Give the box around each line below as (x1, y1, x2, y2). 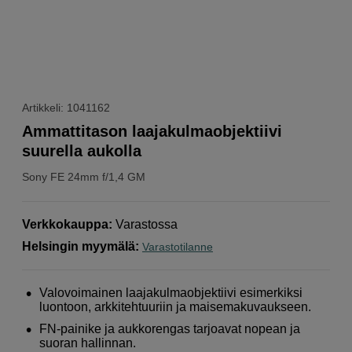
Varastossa (115, 217, 178, 231)
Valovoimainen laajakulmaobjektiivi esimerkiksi (39, 285, 303, 299)
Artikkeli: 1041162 (22, 101, 110, 114)
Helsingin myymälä (22, 239, 135, 253)
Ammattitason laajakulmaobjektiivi (22, 122, 282, 140)
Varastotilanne (142, 240, 213, 253)
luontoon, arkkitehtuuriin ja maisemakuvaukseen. (39, 299, 312, 313)
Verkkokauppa (22, 217, 108, 231)
